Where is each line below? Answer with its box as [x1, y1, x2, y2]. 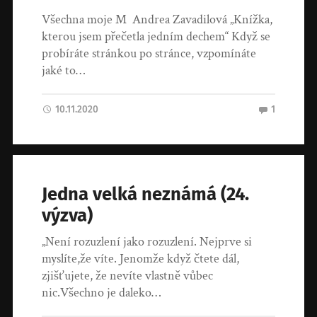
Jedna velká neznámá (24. [42, 183, 250, 206]
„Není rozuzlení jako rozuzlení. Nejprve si [42, 234, 253, 250]
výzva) [42, 204, 93, 227]
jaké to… [42, 62, 86, 79]
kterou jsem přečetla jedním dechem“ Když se [42, 28, 271, 45]
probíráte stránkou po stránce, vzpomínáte [42, 45, 257, 62]
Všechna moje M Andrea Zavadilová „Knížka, [42, 11, 273, 28]
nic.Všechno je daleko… [42, 284, 161, 301]
